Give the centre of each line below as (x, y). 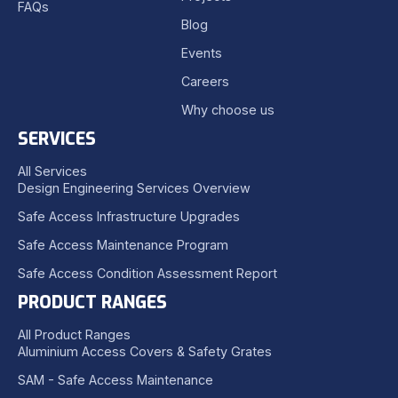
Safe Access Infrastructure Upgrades (129, 216)
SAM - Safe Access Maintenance (115, 379)
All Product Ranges (74, 334)
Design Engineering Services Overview (134, 187)
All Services (52, 171)
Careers (205, 81)
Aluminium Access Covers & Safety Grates (145, 351)
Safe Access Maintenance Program (123, 244)
